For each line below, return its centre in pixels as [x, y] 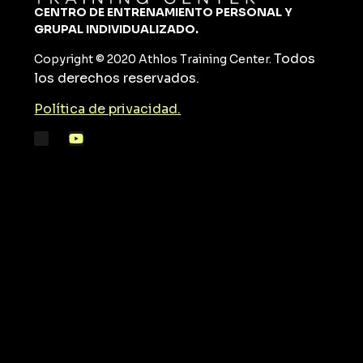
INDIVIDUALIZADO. [141, 29]
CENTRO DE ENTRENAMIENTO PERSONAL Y [164, 12]
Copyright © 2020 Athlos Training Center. [154, 60]
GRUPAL [59, 29]
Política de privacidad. [108, 109]
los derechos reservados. [117, 79]
